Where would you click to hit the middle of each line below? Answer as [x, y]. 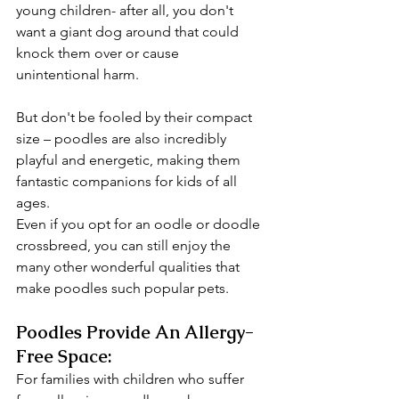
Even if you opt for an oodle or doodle [140, 224]
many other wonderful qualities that [130, 267]
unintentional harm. [77, 74]
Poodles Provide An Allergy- [135, 332]
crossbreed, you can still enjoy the [125, 245]
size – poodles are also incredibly [123, 138]
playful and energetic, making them [130, 160]
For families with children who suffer [132, 379]
